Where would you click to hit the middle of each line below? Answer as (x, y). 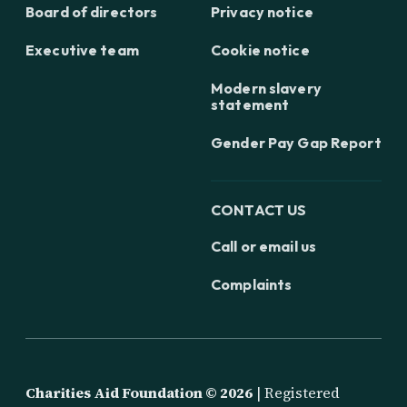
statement (250, 104)
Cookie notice (260, 50)
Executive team (82, 50)
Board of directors (92, 11)
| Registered (296, 392)
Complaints (252, 284)
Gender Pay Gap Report (296, 142)
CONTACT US (259, 209)
